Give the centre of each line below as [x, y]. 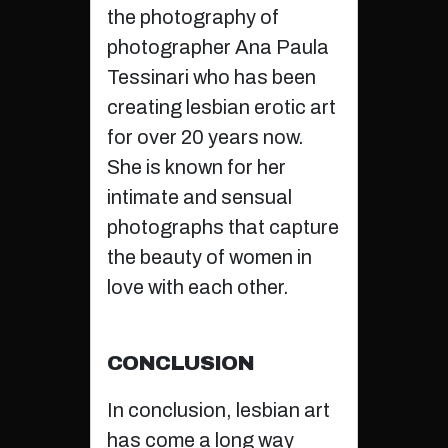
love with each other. [197, 287]
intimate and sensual [199, 197]
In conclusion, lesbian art [218, 410]
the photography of [192, 17]
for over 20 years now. [205, 137]
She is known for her [196, 167]
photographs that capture [222, 227]
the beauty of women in [209, 257]
